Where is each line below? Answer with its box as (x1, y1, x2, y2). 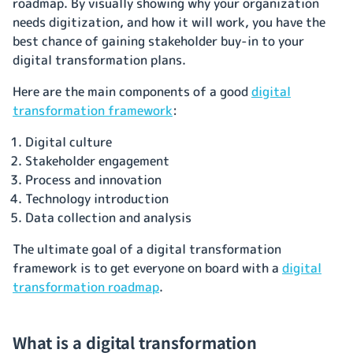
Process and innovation (25, 170, 162, 188)
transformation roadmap (13, 277, 159, 295)
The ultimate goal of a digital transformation (13, 240, 281, 258)
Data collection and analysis (25, 208, 191, 226)
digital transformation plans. (13, 50, 186, 69)
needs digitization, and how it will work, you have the (13, 13, 325, 31)
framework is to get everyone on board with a (13, 258, 282, 277)
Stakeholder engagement (25, 151, 169, 169)
